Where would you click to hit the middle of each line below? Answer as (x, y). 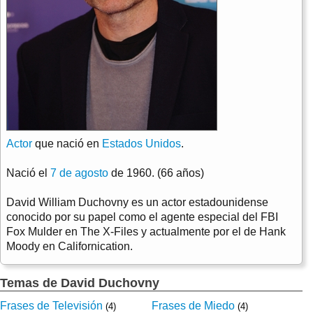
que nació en (67, 143)
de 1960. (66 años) (156, 173)
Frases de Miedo (193, 305)
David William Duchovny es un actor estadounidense (137, 202)
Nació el (28, 173)
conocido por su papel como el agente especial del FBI (142, 217)
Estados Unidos (141, 143)
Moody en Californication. (70, 246)
